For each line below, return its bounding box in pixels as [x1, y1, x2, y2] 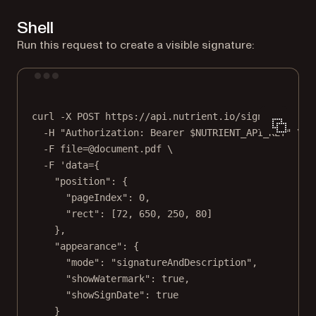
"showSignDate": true [66, 289, 178, 301]
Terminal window [157, 75, 244, 87]
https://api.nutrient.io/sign [105, 111, 263, 123]
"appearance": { [54, 241, 139, 253]
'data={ [60, 159, 99, 171]
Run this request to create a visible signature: [17, 37, 254, 54]
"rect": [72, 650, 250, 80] [66, 208, 212, 220]
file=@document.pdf [60, 143, 162, 155]
